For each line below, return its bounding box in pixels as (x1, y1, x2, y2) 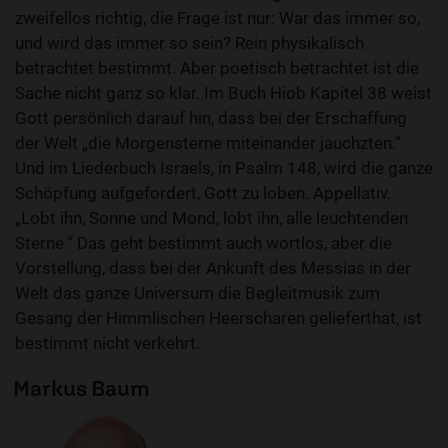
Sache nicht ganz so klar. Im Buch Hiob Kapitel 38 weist (15, 83, 432, 104)
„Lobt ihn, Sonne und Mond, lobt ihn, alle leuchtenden (15, 208, 408, 229)
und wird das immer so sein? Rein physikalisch (15, 33, 364, 54)
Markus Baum (13, 375, 150, 402)
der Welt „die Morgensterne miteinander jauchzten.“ (15, 133, 401, 154)
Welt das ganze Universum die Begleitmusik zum (15, 283, 380, 304)
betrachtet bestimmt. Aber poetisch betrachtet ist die (15, 58, 419, 79)
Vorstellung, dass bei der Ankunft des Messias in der (15, 258, 411, 279)
